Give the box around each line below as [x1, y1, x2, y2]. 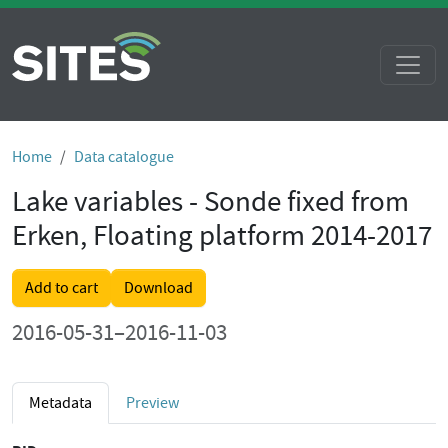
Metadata [29, 393, 92, 413]
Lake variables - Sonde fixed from [12, 183, 409, 220]
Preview [126, 393, 179, 413]
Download [124, 278, 193, 298]
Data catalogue [74, 147, 174, 167]
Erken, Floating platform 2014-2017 [12, 217, 432, 254]
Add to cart [25, 278, 98, 298]
